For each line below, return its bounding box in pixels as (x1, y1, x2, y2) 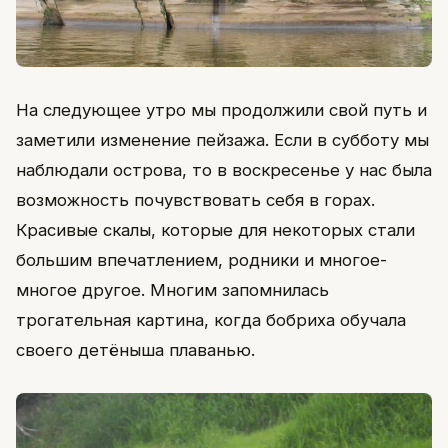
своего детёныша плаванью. (16, 340, 255, 361)
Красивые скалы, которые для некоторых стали (16, 220, 415, 241)
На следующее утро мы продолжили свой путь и (16, 100, 427, 121)
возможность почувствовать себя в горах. (16, 190, 375, 211)
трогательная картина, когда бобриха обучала (16, 310, 406, 331)
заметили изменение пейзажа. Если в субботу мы (16, 130, 429, 151)
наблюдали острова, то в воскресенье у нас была (16, 160, 432, 181)
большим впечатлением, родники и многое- (16, 250, 387, 271)
